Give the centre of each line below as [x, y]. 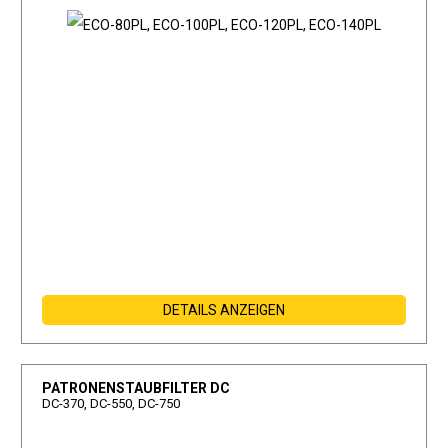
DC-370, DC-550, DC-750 [111, 404]
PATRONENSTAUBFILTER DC [136, 388]
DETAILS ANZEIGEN [224, 310]
